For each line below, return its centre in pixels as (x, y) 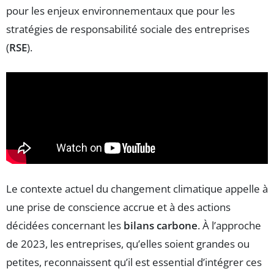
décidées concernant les (65, 225)
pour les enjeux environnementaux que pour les (120, 11)
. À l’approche (229, 225)
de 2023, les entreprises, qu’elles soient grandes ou (128, 243)
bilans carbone (161, 225)
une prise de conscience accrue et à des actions (118, 207)
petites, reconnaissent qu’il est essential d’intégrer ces (134, 262)
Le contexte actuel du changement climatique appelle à (137, 188)
